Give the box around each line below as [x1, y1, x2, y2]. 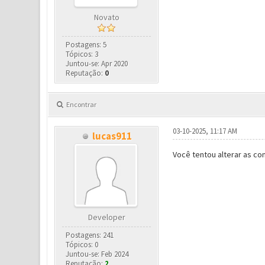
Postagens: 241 [66, 230, 114, 240]
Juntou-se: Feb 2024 [66, 249, 129, 259]
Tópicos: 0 [66, 240, 99, 250]
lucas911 [92, 130, 132, 143]
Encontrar [66, 100, 96, 109]
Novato [93, 12, 119, 22]
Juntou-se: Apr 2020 [66, 59, 128, 69]
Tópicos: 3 [66, 49, 99, 59]
